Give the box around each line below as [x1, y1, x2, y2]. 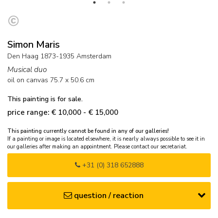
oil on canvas [7, 75, 48, 85]
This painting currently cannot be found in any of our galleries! [7, 127, 169, 135]
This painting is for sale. [7, 94, 83, 104]
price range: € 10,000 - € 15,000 [7, 107, 118, 117]
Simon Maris [7, 37, 60, 51]
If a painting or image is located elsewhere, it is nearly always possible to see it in [7, 135, 205, 143]
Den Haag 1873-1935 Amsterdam [7, 51, 111, 61]
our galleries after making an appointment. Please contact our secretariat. [7, 143, 187, 150]
